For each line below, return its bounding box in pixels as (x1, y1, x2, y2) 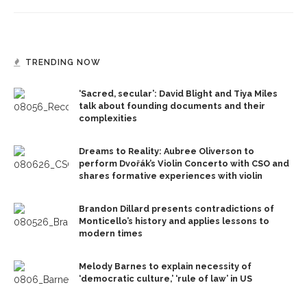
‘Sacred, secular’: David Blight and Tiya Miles (79, 88, 278, 99)
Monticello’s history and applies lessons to (79, 215, 269, 226)
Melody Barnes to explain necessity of (79, 260, 251, 271)
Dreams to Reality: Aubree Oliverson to (79, 145, 254, 156)
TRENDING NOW (25, 57, 101, 67)
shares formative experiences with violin (79, 170, 262, 181)
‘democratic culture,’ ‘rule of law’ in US (79, 273, 252, 284)
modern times (79, 228, 143, 238)
